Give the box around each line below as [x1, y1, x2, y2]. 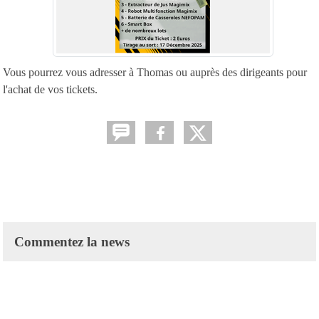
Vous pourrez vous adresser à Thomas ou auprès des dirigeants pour [3, 66, 307, 78]
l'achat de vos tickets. [3, 83, 98, 95]
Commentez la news [14, 234, 130, 249]
